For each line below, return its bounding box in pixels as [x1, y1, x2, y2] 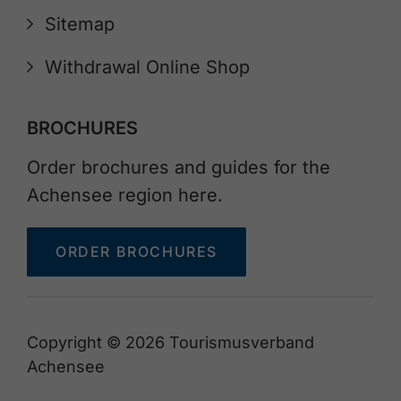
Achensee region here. [27, 183, 223, 206]
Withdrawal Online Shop [45, 55, 250, 78]
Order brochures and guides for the [27, 156, 330, 178]
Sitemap [45, 13, 115, 35]
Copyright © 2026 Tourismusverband [27, 332, 314, 352]
